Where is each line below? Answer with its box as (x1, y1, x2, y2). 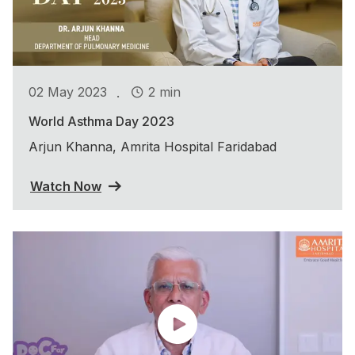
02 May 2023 (29, 84, 107, 101)
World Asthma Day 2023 (29, 113, 174, 129)
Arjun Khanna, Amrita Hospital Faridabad (29, 138, 277, 155)
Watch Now (30, 177, 101, 194)
